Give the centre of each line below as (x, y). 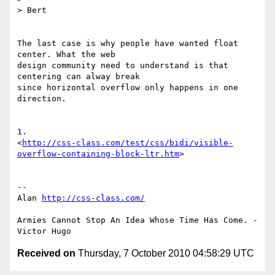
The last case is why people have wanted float (128, 44)
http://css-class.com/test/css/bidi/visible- (128, 143)
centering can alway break (81, 77)
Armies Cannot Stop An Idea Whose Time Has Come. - (137, 220)
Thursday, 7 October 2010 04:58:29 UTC (165, 254)
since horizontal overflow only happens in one (128, 88)
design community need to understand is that (123, 66)
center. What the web (69, 55)
